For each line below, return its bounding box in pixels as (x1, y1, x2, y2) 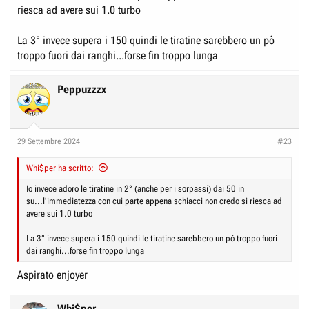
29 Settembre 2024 (17, 137, 80, 146)
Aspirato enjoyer (17, 268, 88, 281)
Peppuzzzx (57, 83, 106, 96)
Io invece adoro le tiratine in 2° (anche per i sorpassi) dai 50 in (26, 183, 244, 194)
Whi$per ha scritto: (26, 163, 94, 173)
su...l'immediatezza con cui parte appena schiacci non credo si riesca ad (26, 196, 282, 206)
